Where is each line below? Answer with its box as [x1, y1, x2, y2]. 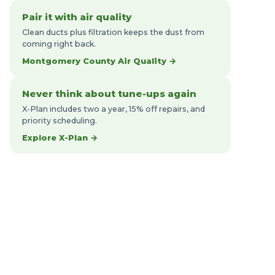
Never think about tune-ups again [22, 88, 196, 99]
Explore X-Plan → [22, 133, 98, 142]
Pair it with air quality [22, 11, 131, 23]
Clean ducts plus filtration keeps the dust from [22, 28, 204, 37]
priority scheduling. [22, 116, 97, 125]
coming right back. [22, 39, 96, 48]
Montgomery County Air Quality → [22, 56, 176, 66]
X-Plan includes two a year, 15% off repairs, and [22, 104, 205, 114]
